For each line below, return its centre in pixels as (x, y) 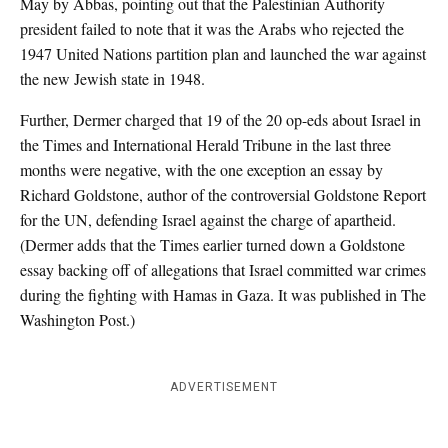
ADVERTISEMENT (224, 387)
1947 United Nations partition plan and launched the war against (223, 53)
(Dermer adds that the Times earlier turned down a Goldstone (212, 244)
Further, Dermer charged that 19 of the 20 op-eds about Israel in (220, 119)
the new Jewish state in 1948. (112, 78)
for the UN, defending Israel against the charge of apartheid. (208, 219)
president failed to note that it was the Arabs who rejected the (212, 28)
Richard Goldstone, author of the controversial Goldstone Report (223, 194)
